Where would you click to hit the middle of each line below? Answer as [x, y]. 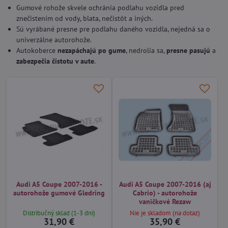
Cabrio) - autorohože [165, 193]
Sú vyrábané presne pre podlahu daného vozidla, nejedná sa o [113, 29]
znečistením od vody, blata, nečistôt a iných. [84, 18]
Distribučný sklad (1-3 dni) [59, 213]
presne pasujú [188, 50]
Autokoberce [37, 50]
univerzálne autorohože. [54, 40]
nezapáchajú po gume [92, 50]
